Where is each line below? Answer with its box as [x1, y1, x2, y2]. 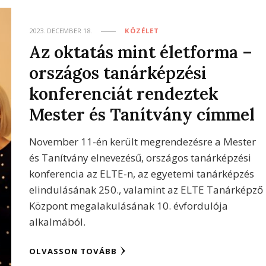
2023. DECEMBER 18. [29, 26, 93, 36]
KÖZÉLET [125, 26, 160, 36]
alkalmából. [29, 215, 86, 229]
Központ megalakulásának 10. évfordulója [29, 199, 229, 213]
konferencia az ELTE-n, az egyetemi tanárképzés [29, 167, 255, 181]
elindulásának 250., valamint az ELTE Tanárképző [29, 183, 264, 197]
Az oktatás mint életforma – [29, 41, 253, 64]
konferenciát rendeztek [29, 83, 219, 105]
